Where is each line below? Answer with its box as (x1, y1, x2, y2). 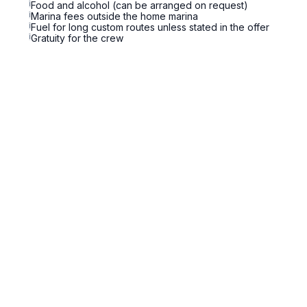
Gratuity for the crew (31, 32, 123, 44)
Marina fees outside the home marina (31, 10, 198, 22)
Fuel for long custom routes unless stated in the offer (31, 21, 269, 33)
